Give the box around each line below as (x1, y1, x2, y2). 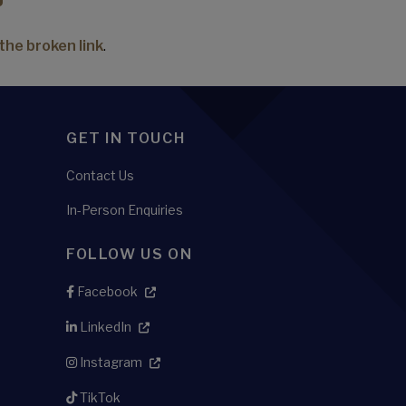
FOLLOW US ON (66, 246, 193, 263)
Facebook (74, 284, 138, 299)
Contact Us (66, 168, 134, 183)
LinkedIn (77, 319, 131, 334)
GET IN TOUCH (66, 130, 186, 147)
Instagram (77, 354, 142, 370)
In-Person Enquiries (66, 202, 183, 217)
